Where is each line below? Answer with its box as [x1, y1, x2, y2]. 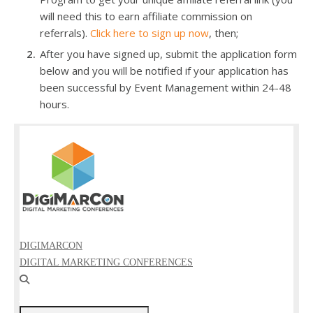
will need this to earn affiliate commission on [40, 9, 252, 23]
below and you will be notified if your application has [40, 64, 289, 78]
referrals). [40, 26, 90, 40]
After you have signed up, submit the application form [40, 47, 297, 61]
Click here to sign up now [90, 26, 209, 40]
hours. [40, 97, 69, 111]
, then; [209, 26, 238, 40]
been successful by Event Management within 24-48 [40, 80, 291, 94]
